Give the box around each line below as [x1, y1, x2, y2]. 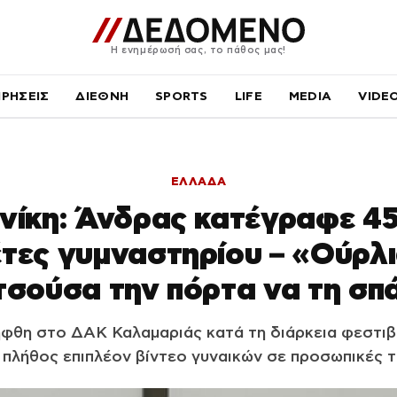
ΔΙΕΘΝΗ [75, 89, 129, 103]
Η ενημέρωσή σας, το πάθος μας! [111, 43, 286, 55]
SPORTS [155, 89, 208, 103]
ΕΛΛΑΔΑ [170, 175, 227, 188]
